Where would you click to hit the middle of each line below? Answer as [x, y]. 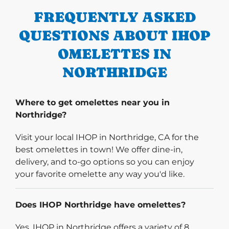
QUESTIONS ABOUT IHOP [114, 35]
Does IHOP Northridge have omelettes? [100, 204]
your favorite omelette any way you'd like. [100, 174]
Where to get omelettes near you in [93, 102]
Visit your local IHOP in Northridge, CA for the [107, 137]
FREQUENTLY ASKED [114, 17]
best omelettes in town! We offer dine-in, [99, 149]
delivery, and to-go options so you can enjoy [105, 162]
